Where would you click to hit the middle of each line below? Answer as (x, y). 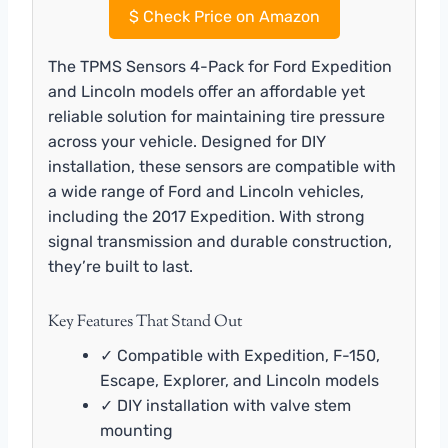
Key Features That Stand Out (145, 322)
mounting (136, 430)
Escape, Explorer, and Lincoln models (239, 380)
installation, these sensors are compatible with (222, 166)
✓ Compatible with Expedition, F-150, (240, 355)
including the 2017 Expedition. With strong (206, 216)
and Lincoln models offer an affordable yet (206, 91)
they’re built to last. (120, 266)
